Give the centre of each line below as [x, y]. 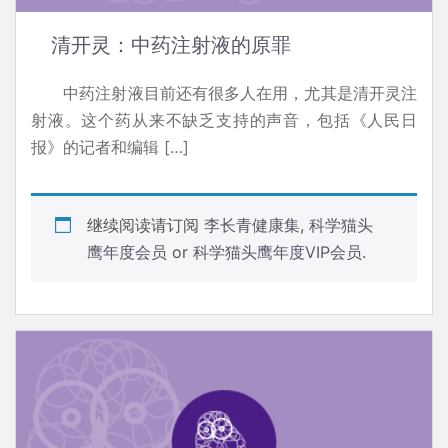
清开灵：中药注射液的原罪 [171, 45]
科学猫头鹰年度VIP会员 [277, 252]
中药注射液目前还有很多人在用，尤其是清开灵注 [224, 93]
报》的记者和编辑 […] [110, 147]
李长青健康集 [252, 225]
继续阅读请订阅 [145, 225]
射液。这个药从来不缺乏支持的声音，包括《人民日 [224, 120]
